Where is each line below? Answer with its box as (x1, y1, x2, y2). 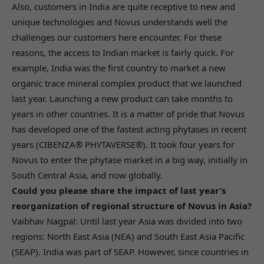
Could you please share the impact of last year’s (12, 184, 226, 196)
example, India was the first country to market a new (12, 61, 226, 74)
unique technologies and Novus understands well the (12, 15, 227, 28)
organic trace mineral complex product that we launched (12, 77, 242, 89)
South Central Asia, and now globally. (12, 169, 163, 181)
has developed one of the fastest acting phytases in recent (12, 123, 246, 135)
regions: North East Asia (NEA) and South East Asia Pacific (12, 230, 245, 242)
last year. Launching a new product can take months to (12, 92, 233, 104)
